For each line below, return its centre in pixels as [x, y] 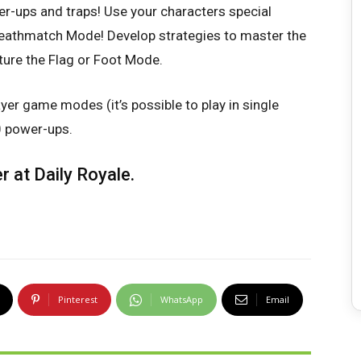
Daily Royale [82, 175]
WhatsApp [182, 300]
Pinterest [78, 300]
